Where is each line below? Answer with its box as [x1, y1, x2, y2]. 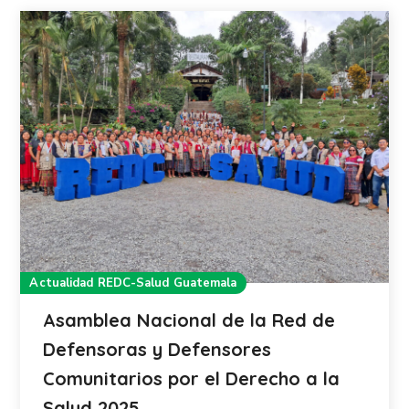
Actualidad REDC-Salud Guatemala [29, 274, 237, 291]
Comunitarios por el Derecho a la [43, 366, 341, 390]
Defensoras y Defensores [43, 337, 272, 361]
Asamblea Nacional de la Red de [43, 308, 336, 331]
